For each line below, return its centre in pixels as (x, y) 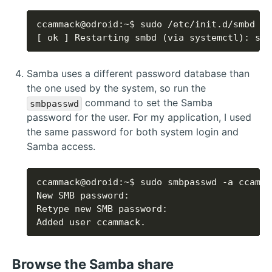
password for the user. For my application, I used (139, 117)
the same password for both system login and (133, 132)
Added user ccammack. (91, 223)
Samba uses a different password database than (138, 74)
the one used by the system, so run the (116, 88)
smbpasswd (54, 104)
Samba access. (61, 147)
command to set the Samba (147, 103)
